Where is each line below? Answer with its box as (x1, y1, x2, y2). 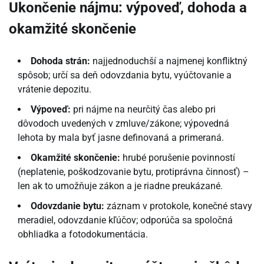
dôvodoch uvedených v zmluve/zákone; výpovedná (18, 118, 229, 130)
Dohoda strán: (31, 55, 90, 67)
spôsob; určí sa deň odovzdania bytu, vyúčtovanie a (18, 70, 232, 81)
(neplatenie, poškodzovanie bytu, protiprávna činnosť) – (18, 166, 249, 178)
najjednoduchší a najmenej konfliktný (90, 55, 247, 67)
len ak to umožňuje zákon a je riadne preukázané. (18, 180, 223, 192)
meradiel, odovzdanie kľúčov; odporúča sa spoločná (18, 214, 233, 226)
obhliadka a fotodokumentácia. (18, 229, 148, 240)
